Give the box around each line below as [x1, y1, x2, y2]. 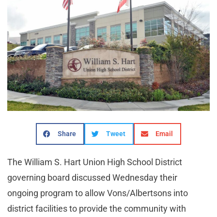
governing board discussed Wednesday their [7, 172, 177, 183]
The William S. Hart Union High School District [7, 156, 182, 167]
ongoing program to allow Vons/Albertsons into [7, 187, 188, 198]
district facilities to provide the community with [7, 203, 186, 214]
